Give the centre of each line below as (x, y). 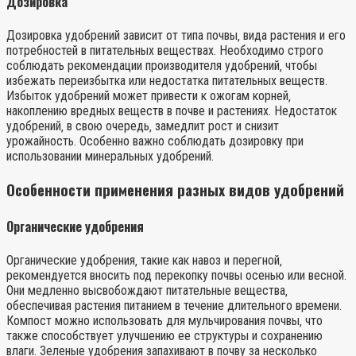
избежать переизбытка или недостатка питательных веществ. (167, 80)
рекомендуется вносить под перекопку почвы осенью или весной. (176, 276)
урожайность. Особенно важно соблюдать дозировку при (155, 141)
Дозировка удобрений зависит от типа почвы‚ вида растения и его (176, 35)
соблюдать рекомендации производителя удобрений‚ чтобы (162, 65)
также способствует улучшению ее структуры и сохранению (164, 336)
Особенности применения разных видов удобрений (175, 189)
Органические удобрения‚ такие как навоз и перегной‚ (144, 261)
